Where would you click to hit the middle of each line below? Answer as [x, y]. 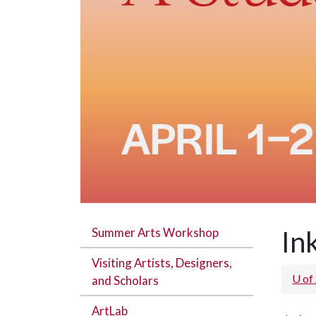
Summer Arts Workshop [155, 233]
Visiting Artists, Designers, [162, 263]
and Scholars [125, 281]
